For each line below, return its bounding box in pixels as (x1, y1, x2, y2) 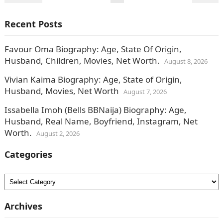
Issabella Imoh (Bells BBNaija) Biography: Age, (4, 104, 187, 115)
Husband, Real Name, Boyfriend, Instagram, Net (4, 115, 198, 127)
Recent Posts (4, 18, 62, 30)
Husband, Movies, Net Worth (4, 85, 119, 97)
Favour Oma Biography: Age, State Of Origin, (4, 43, 182, 55)
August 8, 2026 (164, 57, 208, 66)
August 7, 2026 (123, 87, 167, 96)
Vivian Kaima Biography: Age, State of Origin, (4, 74, 182, 85)
